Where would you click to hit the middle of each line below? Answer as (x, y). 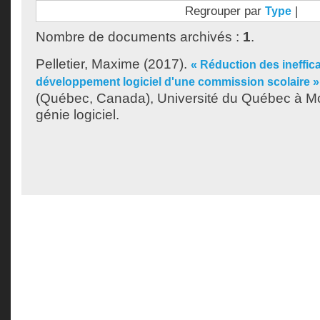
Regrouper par (225, 11)
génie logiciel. (77, 115)
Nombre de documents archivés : (139, 37)
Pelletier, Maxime (88, 64)
